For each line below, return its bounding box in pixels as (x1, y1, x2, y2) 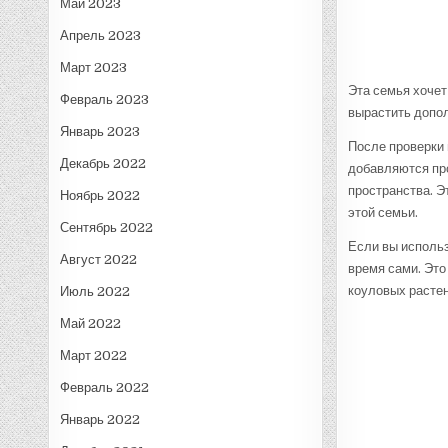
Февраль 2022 (60, 379, 150, 395)
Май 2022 (60, 315, 122, 331)
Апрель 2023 (60, 27, 142, 43)
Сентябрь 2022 (60, 219, 154, 235)
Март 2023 (60, 59, 128, 75)
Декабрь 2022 (60, 155, 147, 171)
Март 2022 (60, 347, 128, 363)
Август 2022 (60, 251, 138, 267)
